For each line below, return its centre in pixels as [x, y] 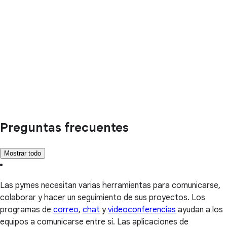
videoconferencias [142, 210]
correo [66, 210]
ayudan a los [199, 210]
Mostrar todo [23, 154]
